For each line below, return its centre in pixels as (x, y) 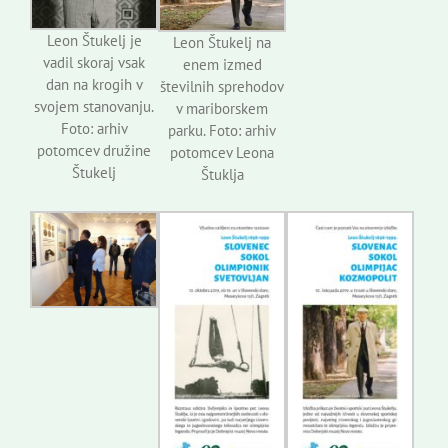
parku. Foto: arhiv (222, 131)
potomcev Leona (222, 153)
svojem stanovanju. (94, 106)
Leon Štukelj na (222, 43)
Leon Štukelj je (94, 40)
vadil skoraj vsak (94, 62)
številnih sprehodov (222, 87)
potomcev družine (94, 150)
